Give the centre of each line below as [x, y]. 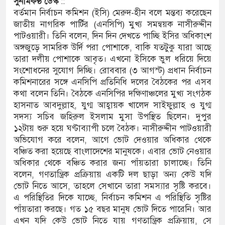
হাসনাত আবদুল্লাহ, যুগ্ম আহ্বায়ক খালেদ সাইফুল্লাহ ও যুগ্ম [113, 105]
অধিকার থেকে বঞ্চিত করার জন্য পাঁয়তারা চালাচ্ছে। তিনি [113, 163]
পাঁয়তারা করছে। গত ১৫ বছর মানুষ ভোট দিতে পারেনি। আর [113, 209]
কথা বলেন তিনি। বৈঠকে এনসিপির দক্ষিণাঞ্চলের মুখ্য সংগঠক [113, 94]
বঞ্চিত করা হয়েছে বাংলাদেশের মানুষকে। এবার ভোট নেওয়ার [113, 152]
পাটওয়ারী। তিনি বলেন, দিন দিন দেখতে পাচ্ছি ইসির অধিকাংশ [113, 36]
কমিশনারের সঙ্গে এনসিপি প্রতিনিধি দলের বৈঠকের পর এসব [113, 82]
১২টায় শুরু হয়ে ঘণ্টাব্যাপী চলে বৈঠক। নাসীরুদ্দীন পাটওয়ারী [113, 129]
